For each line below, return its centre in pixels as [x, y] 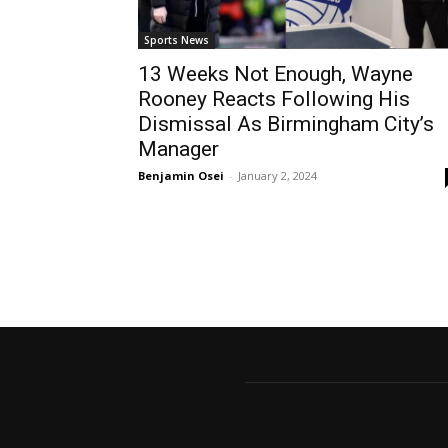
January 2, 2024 [277, 176]
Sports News [176, 40]
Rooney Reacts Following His [274, 99]
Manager [178, 149]
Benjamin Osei [181, 176]
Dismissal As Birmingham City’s [286, 124]
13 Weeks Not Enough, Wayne [275, 74]
